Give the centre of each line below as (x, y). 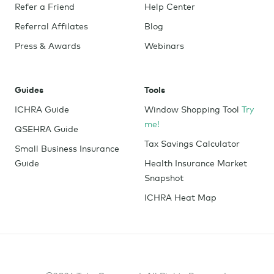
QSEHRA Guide (46, 128)
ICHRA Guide (42, 109)
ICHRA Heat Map (180, 197)
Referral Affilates (51, 25)
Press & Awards (48, 45)
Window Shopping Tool (193, 109)
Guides (29, 89)
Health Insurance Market (195, 162)
